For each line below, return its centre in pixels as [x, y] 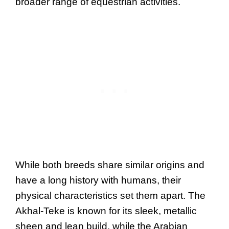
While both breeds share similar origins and [110, 165]
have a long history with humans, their [98, 180]
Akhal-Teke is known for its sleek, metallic [106, 211]
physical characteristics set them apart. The [110, 195]
